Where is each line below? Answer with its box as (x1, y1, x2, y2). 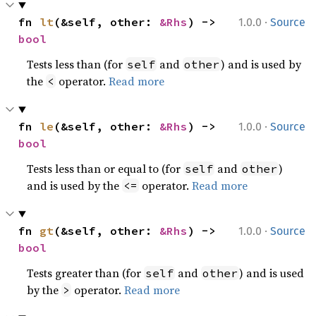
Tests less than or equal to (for (27, 161, 184, 176)
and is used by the (27, 178, 123, 193)
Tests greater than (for (27, 265, 145, 281)
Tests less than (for (27, 56, 126, 72)
